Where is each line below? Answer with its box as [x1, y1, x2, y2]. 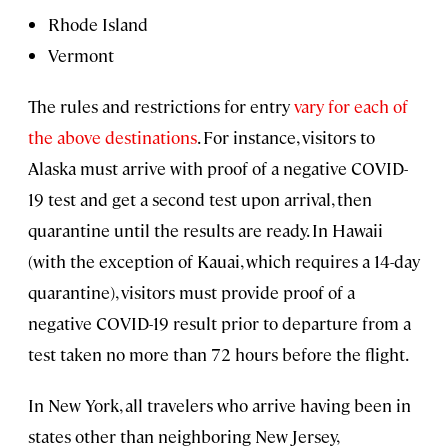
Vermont [48, 44, 114, 67]
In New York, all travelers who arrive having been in [28, 394, 411, 417]
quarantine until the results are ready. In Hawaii [28, 219, 383, 242]
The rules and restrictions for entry [28, 95, 294, 118]
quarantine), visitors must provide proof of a [28, 281, 355, 304]
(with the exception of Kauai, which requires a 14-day [28, 250, 420, 273]
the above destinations [28, 126, 197, 149]
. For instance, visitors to [197, 126, 375, 149]
